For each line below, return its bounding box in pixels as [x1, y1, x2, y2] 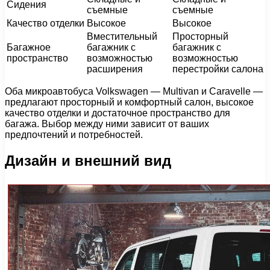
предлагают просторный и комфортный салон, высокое [5, 96, 254, 107]
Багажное [7, 42, 51, 52]
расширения [87, 63, 143, 74]
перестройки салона [172, 63, 263, 74]
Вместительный [87, 31, 157, 42]
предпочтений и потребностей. [5, 129, 143, 140]
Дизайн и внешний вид [5, 152, 171, 169]
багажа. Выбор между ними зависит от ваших [5, 118, 209, 129]
